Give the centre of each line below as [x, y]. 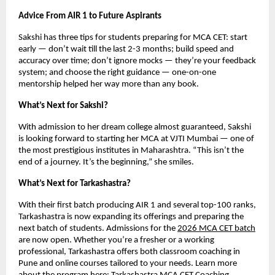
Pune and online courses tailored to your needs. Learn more [128, 263]
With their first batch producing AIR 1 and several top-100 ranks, [137, 205]
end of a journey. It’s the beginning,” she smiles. [106, 162]
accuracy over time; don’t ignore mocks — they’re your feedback [137, 61]
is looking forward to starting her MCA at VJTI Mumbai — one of [136, 139]
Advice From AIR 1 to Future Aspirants [90, 16]
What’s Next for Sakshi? [63, 106]
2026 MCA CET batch [216, 228]
